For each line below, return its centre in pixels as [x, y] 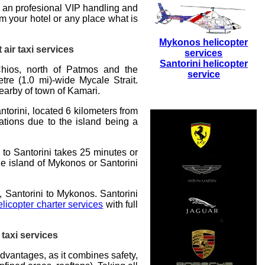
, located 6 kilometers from [83, 111]
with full [121, 204]
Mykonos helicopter [204, 42]
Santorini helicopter [203, 63]
